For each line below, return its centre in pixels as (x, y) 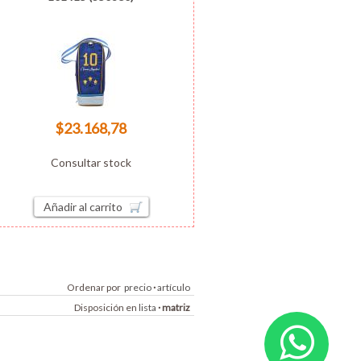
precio (138, 287)
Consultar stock (91, 162)
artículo (174, 287)
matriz (176, 307)
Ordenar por (95, 287)
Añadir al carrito (83, 206)
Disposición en (106, 307)
